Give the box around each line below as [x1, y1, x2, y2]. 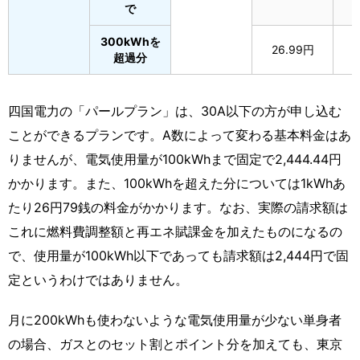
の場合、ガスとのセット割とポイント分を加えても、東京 [8, 335, 342, 352]
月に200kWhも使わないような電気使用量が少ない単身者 [8, 311, 342, 328]
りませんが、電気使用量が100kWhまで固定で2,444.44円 [8, 150, 342, 167]
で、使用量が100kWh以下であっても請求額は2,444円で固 [8, 247, 349, 264]
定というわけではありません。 [8, 271, 188, 288]
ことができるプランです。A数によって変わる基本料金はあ [8, 126, 351, 143]
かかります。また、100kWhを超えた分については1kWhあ [8, 174, 346, 191]
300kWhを [100, 34, 161, 48]
